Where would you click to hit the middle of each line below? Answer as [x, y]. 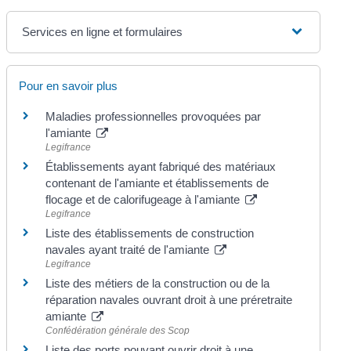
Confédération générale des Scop [118, 330]
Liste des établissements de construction [150, 233]
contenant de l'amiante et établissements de [157, 183]
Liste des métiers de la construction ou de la [158, 283]
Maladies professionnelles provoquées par [154, 116]
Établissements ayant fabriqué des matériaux [161, 166]
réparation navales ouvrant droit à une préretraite [169, 299]
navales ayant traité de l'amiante [129, 249]
